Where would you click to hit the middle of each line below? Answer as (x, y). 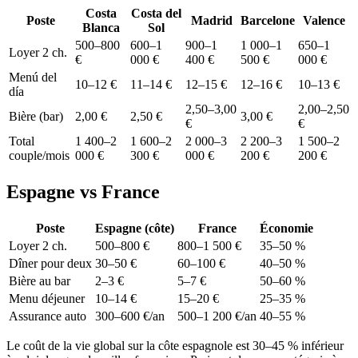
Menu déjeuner (47, 298)
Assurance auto (48, 316)
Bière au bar (40, 281)
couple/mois (39, 156)
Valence (324, 21)
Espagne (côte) (135, 228)
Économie (286, 228)
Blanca (101, 28)
